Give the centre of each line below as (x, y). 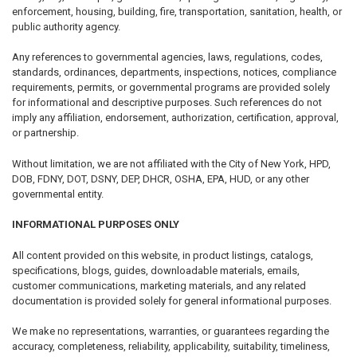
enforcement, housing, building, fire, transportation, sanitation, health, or (177, 11)
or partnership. (45, 133)
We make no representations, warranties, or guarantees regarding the (170, 331)
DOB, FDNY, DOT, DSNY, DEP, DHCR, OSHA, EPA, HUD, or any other (160, 178)
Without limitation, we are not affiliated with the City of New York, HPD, (171, 163)
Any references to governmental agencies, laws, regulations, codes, (167, 57)
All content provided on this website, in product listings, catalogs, (162, 255)
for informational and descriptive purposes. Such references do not (167, 103)
